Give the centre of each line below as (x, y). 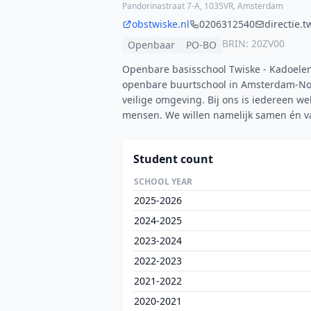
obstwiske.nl (161, 24)
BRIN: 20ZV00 (253, 43)
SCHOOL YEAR (163, 182)
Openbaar (151, 45)
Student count (173, 159)
